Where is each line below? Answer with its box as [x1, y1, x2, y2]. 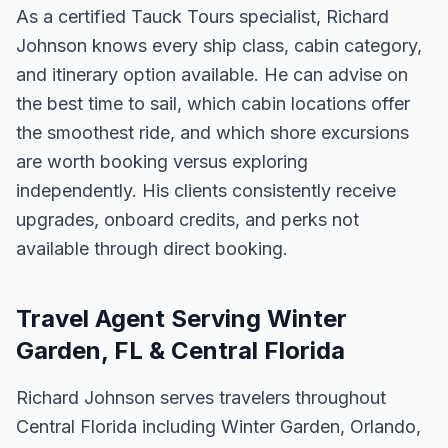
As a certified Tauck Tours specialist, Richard [16, 6, 389, 27]
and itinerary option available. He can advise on [16, 64, 408, 85]
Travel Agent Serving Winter [16, 304, 347, 333]
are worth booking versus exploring [16, 151, 308, 172]
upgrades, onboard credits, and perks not [16, 209, 359, 230]
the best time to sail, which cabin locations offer [16, 93, 410, 114]
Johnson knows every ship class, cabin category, [16, 35, 422, 56]
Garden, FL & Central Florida [16, 336, 345, 365]
